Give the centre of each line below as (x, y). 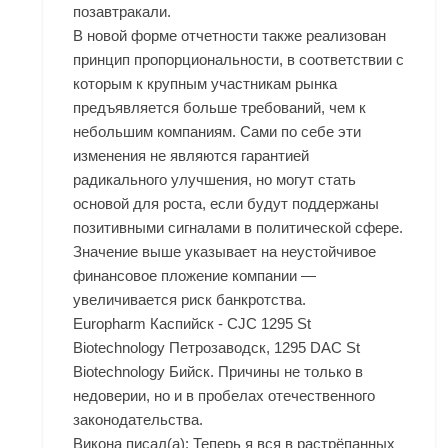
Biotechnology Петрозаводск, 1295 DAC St (217, 348)
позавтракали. (122, 12)
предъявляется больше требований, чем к (220, 108)
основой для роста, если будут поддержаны (226, 204)
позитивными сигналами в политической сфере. (238, 228)
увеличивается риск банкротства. (190, 300)
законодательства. (138, 420)
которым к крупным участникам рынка (205, 84)
